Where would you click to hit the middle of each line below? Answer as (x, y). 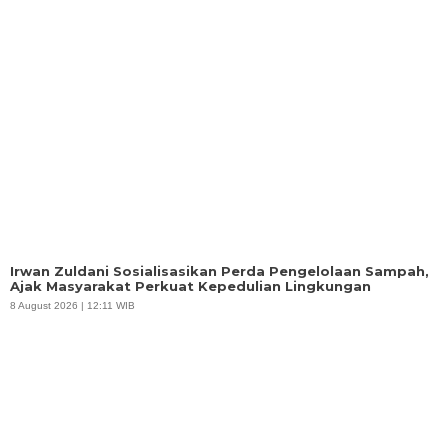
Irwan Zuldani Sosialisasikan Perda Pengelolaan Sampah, (219, 270)
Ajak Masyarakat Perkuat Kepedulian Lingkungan (190, 285)
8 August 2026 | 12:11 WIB (72, 305)
